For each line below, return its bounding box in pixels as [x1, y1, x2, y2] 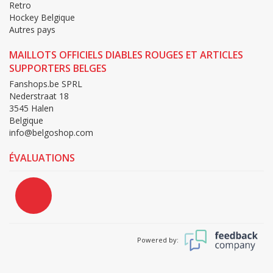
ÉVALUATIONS [9, 151, 75, 165]
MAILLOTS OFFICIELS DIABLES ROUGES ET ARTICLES [9, 48, 243, 62]
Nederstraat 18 [9, 90, 69, 102]
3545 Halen [9, 102, 54, 115]
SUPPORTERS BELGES [9, 62, 107, 76]
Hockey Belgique [9, 12, 75, 24]
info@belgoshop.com [9, 127, 93, 139]
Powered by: [137, 235, 179, 245]
